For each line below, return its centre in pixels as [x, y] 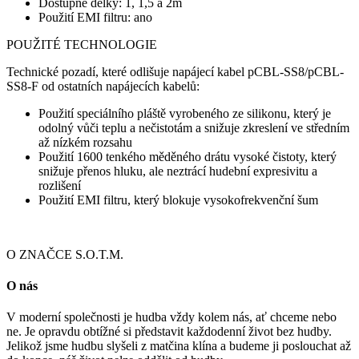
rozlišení [60, 185]
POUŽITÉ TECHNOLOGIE [82, 44]
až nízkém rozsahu [85, 142]
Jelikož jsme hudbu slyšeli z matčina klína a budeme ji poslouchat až [179, 346]
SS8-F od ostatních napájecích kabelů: [103, 86]
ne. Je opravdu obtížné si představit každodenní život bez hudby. [169, 332]
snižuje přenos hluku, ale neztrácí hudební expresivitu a [178, 171]
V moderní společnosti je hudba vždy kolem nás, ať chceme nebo [171, 317]
